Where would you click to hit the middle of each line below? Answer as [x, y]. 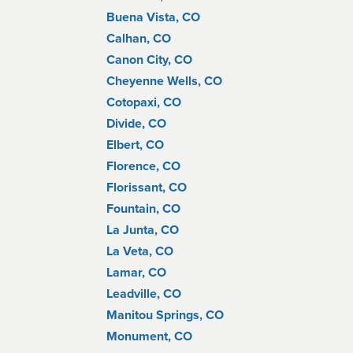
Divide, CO [136, 124]
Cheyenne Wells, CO [164, 81]
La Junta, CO [143, 230]
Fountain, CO [143, 209]
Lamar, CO [136, 273]
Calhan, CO [139, 39]
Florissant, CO [147, 188]
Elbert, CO [135, 145]
